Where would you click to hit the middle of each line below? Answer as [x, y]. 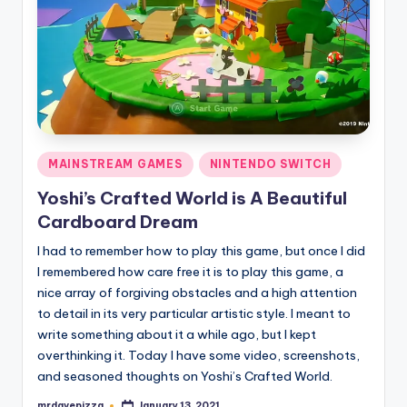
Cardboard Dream [118, 222]
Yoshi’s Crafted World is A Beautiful [192, 199]
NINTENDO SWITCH [270, 164]
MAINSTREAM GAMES [115, 164]
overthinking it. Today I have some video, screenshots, [199, 356]
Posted [57, 161]
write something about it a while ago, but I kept [177, 335]
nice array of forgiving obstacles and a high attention [197, 293]
